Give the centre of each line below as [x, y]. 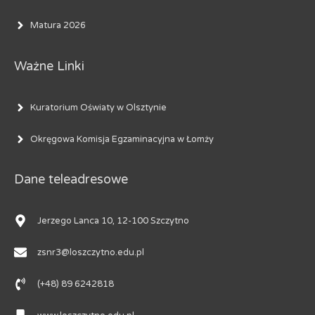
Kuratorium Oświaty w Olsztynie [98, 107]
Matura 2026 [58, 26]
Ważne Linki [49, 66]
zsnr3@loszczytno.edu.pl [91, 253]
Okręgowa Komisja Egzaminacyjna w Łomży [122, 139]
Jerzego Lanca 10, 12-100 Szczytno [113, 221]
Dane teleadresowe [71, 180]
